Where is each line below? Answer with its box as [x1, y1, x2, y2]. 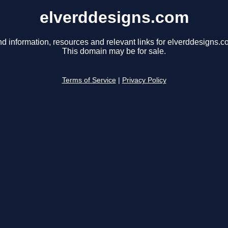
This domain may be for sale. [62, 47, 166, 56]
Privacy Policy [122, 76, 166, 84]
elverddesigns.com [39, 8, 189, 26]
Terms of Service [62, 76, 116, 84]
